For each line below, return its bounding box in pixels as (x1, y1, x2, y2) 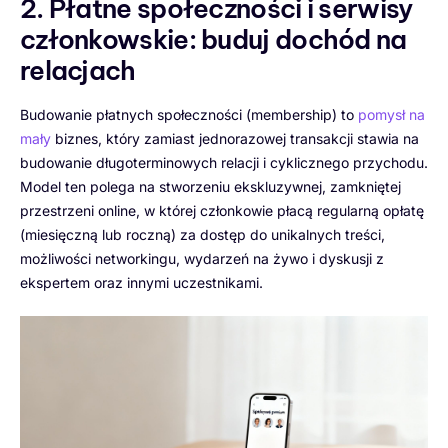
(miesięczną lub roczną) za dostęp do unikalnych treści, (20, 226, 385, 244)
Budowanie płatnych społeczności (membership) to (20, 106, 358, 124)
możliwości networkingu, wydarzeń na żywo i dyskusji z (20, 250, 384, 268)
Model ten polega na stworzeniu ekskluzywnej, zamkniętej (20, 178, 401, 196)
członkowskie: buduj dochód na (20, 22, 407, 56)
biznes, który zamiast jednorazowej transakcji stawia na (51, 130, 419, 148)
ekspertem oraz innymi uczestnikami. (20, 274, 263, 292)
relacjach (20, 53, 136, 87)
